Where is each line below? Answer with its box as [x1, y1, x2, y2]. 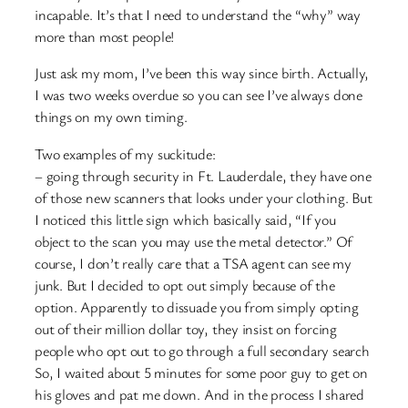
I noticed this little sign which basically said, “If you [35, 209, 336, 229]
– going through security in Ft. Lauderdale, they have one [35, 165, 372, 186]
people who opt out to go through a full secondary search [35, 340, 370, 361]
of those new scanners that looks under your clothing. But [35, 187, 372, 208]
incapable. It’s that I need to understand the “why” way [35, 5, 361, 25]
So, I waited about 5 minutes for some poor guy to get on [35, 362, 368, 382]
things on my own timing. [35, 107, 188, 127]
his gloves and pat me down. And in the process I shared [35, 383, 364, 404]
